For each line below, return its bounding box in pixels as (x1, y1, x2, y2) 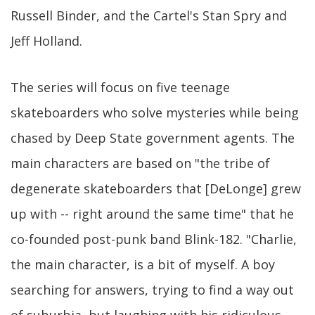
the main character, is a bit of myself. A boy (11, 256, 275, 273)
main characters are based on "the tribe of (11, 155, 270, 172)
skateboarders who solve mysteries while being (11, 104, 299, 121)
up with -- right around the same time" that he (11, 205, 294, 222)
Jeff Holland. (11, 32, 82, 49)
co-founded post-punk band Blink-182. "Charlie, (11, 231, 297, 247)
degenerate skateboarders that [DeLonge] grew (11, 180, 301, 197)
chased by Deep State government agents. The (11, 129, 295, 146)
